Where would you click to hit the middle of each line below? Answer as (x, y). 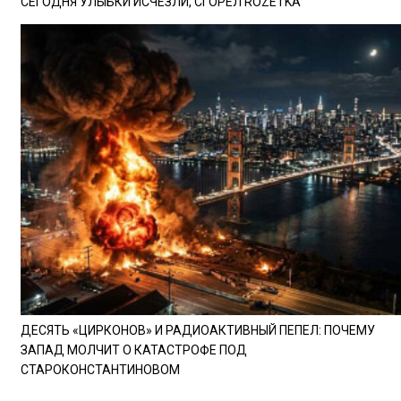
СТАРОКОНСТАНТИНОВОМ (100, 370)
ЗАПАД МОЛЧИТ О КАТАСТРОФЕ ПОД (134, 350)
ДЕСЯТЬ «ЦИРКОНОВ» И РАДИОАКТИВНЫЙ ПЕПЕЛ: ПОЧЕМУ (198, 331)
